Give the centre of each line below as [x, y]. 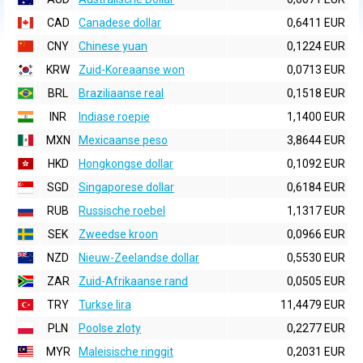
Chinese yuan [113, 46]
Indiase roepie [114, 117]
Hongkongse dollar [126, 164]
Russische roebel [122, 211]
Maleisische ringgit [126, 352]
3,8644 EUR [316, 140]
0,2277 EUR [316, 328]
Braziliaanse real [121, 93]
